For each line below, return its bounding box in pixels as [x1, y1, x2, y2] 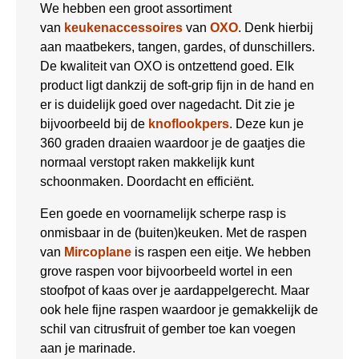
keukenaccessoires [64, 20, 183, 34]
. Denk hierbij [238, 20, 313, 34]
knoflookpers [148, 116, 229, 131]
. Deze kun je [229, 116, 304, 131]
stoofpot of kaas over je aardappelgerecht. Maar [40, 283, 309, 297]
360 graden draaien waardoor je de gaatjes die [40, 135, 305, 150]
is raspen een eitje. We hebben [131, 244, 311, 259]
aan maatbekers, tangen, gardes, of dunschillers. [40, 39, 315, 54]
